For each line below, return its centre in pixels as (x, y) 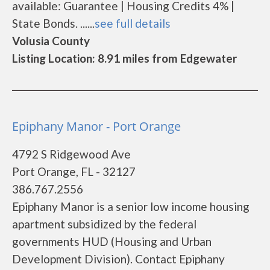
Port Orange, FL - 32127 (74, 171)
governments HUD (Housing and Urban (112, 241)
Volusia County (51, 41)
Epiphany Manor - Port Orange (96, 126)
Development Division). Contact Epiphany (118, 259)
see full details (133, 23)
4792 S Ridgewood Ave (71, 154)
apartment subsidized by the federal (104, 224)
